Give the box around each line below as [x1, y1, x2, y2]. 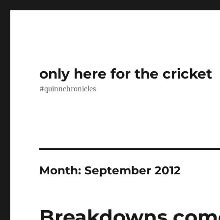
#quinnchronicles [39, 85, 97, 93]
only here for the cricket [39, 65, 213, 82]
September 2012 [84, 164, 181, 177]
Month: [39, 164, 85, 177]
